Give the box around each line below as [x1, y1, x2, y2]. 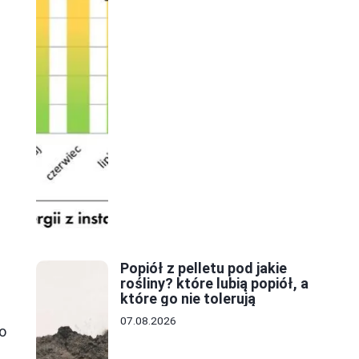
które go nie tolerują [120, 290, 256, 308]
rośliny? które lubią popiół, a [120, 275, 309, 292]
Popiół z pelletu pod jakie [120, 260, 287, 277]
